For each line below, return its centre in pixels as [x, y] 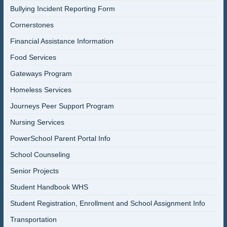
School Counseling [40, 155]
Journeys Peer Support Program [62, 106]
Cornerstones [32, 25]
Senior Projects [34, 171]
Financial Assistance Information [62, 41]
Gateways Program [41, 74]
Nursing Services [37, 122]
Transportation [33, 220]
